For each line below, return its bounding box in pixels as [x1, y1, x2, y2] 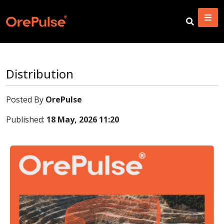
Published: [6, 114, 46, 125]
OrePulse [45, 94, 82, 105]
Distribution [6, 66, 73, 82]
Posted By [6, 94, 45, 105]
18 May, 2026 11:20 [46, 114, 119, 125]
